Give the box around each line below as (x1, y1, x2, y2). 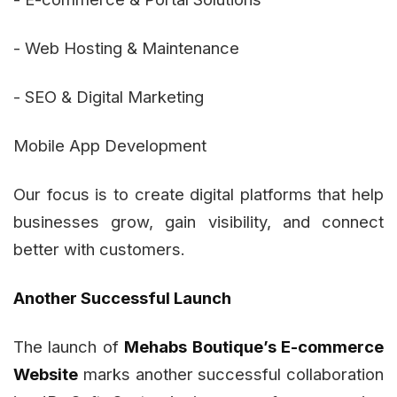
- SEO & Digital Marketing (13, 87, 204, 107)
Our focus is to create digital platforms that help (13, 184, 384, 205)
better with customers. (13, 239, 185, 260)
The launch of (13, 337, 125, 357)
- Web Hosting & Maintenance (13, 38, 239, 58)
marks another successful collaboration (78, 364, 384, 385)
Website (13, 364, 78, 385)
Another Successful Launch (13, 288, 231, 308)
